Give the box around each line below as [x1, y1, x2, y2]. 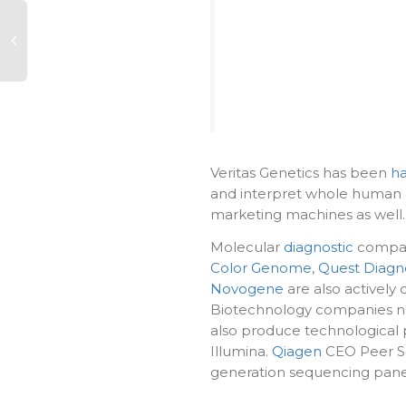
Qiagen [272, 342, 322, 360]
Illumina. [210, 342, 272, 360]
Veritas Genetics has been [210, 164, 391, 182]
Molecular [210, 237, 284, 256]
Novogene [210, 279, 284, 297]
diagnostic [284, 237, 353, 256]
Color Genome [210, 258, 312, 276]
